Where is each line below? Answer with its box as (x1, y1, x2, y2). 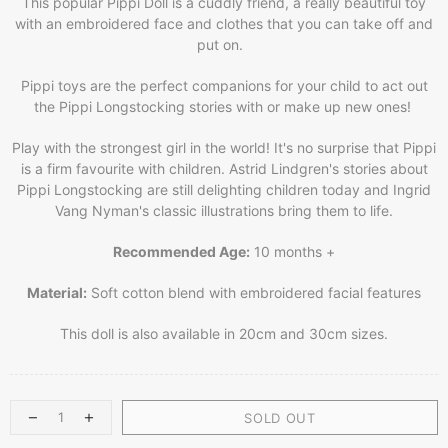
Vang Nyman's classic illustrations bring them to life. (55, 202, 393, 219)
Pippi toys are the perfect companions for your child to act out (20, 77, 428, 94)
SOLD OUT (244, 409, 316, 426)
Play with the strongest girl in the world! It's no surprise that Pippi (12, 139, 436, 156)
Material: (27, 284, 87, 301)
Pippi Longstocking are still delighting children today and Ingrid (17, 181, 431, 198)
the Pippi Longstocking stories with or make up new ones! (33, 98, 415, 115)
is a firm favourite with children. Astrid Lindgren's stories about (20, 160, 428, 177)
